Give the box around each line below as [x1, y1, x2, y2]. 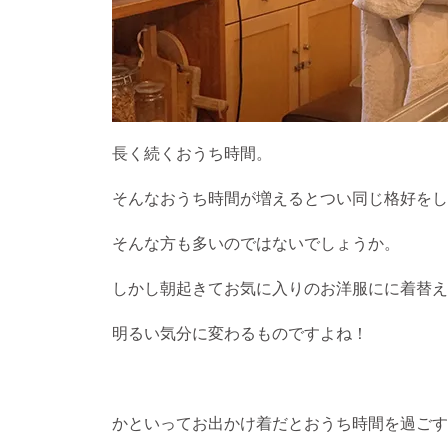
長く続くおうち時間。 [112, 140, 272, 164]
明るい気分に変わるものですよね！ [112, 320, 368, 344]
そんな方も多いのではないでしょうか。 [112, 230, 400, 254]
